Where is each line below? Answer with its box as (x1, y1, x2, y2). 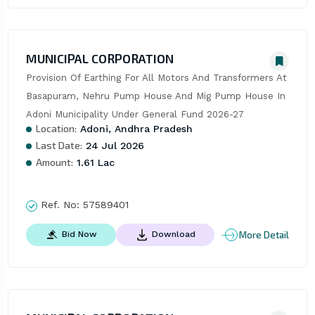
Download (151, 229, 195, 240)
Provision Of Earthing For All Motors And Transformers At (25, 72, 287, 84)
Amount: (35, 156, 73, 169)
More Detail (239, 229, 290, 240)
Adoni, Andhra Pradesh (76, 123, 193, 135)
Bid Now (61, 229, 97, 240)
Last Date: (35, 139, 82, 152)
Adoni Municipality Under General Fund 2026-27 (25, 109, 244, 120)
